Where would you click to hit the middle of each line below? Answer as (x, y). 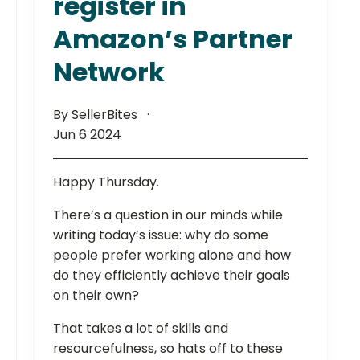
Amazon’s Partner (173, 39)
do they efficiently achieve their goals (172, 275)
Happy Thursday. (106, 182)
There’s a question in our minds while (168, 215)
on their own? (96, 295)
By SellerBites (97, 114)
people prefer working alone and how (172, 255)
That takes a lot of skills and (141, 328)
